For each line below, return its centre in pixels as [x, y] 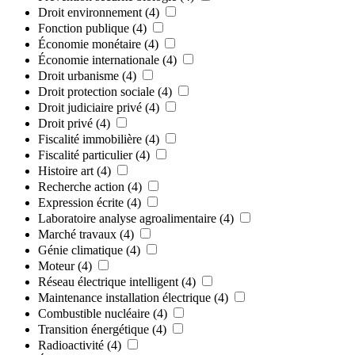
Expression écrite [81, 202]
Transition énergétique [94, 329]
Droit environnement [90, 12]
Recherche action [81, 186]
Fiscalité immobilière [90, 139]
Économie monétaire [90, 44]
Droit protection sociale [96, 91]
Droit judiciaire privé [90, 107]
